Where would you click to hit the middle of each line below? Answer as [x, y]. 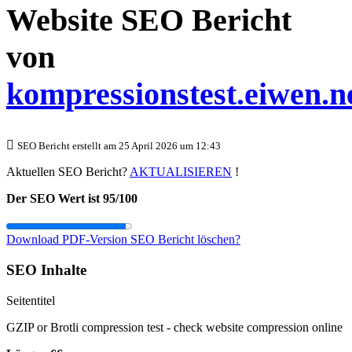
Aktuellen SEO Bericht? [68, 172]
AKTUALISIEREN [181, 172]
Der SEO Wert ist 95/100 [72, 199]
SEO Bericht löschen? [185, 240]
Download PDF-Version [68, 240]
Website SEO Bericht [149, 20]
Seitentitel [31, 300]
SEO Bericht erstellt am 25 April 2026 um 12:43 [119, 146]
